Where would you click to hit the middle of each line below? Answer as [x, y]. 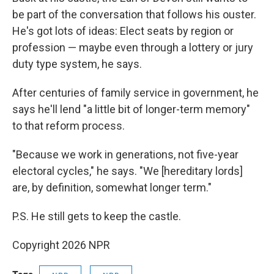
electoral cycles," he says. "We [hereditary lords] [128, 171]
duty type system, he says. [77, 64]
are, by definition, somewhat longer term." [112, 188]
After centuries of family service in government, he [135, 93]
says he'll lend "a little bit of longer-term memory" [131, 109]
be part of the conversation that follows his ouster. [134, 15]
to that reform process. [68, 126]
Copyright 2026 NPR [61, 245]
